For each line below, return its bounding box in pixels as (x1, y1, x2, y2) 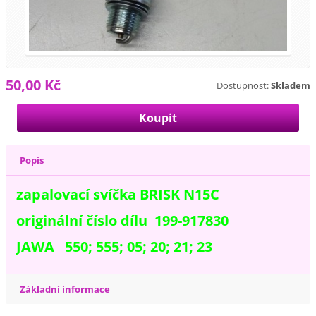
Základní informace (20, 283, 111, 296)
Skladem (270, 78, 310, 92)
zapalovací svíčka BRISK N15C (16, 185, 220, 205)
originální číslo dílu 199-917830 (16, 211, 229, 231)
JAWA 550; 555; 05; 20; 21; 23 (16, 236, 213, 256)
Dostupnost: (216, 78, 269, 92)
